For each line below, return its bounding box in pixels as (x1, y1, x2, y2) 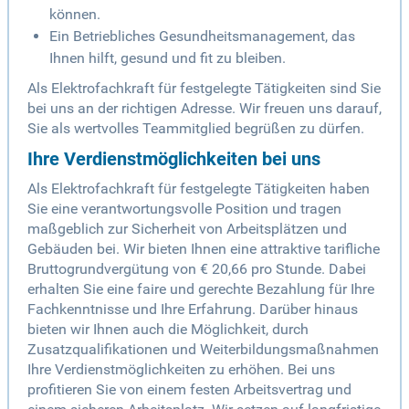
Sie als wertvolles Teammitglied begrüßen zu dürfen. (27, 120, 364, 138)
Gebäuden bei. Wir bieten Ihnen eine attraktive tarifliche (27, 240, 380, 258)
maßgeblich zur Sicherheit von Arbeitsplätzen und (27, 220, 347, 238)
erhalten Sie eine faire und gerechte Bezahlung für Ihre (27, 280, 374, 299)
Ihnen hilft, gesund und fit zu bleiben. (49, 49, 286, 68)
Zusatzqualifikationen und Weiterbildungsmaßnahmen (27, 341, 379, 359)
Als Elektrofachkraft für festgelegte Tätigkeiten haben (27, 180, 370, 198)
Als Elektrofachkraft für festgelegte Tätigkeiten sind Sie (27, 79, 381, 98)
